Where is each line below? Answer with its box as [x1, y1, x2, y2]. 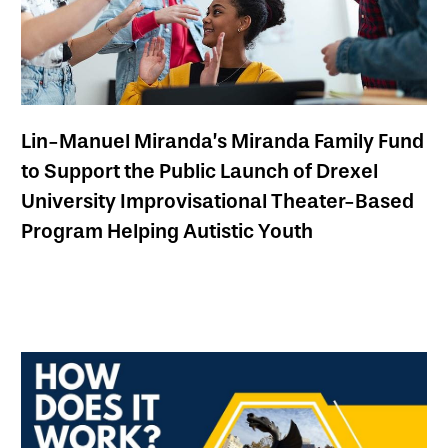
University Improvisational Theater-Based [21, 189, 414, 214]
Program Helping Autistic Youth [21, 219, 313, 244]
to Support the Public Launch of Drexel [21, 159, 378, 184]
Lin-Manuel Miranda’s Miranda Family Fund [21, 129, 424, 154]
